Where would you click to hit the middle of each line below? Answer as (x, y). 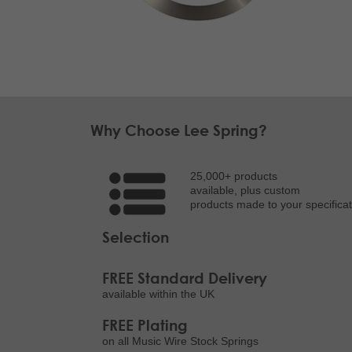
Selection (136, 237)
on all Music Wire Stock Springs (180, 341)
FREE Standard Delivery (185, 278)
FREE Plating (145, 325)
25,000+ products (233, 176)
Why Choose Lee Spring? (179, 130)
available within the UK (158, 294)
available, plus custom (245, 191)
